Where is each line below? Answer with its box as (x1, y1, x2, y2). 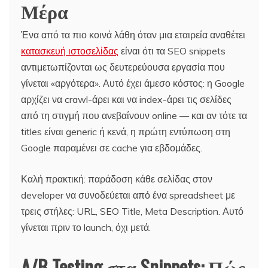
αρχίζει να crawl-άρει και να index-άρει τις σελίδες (21, 93, 232, 105)
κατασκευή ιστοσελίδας (21, 44, 118, 57)
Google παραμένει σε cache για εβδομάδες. (21, 141, 202, 154)
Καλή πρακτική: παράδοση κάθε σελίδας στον (21, 172, 212, 185)
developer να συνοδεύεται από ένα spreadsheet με (21, 188, 235, 201)
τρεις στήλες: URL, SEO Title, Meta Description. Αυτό (21, 205, 243, 217)
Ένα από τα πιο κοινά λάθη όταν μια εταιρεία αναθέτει (21, 28, 245, 41)
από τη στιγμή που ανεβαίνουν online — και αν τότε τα (21, 109, 247, 121)
